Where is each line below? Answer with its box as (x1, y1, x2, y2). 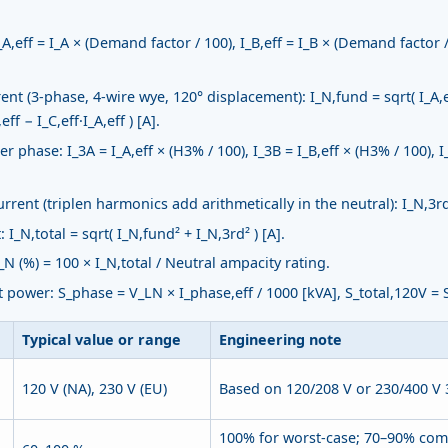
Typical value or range (22, 329, 181, 349)
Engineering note (219, 329, 342, 349)
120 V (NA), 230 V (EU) (22, 378, 167, 398)
